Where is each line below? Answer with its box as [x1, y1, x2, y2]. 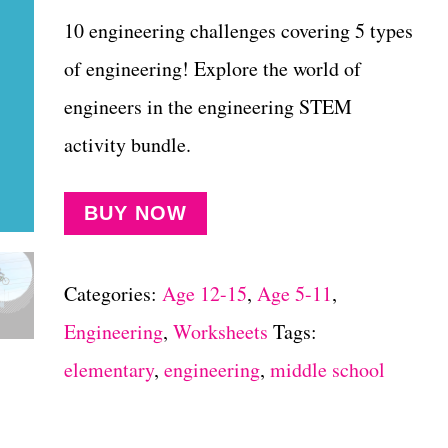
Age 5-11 [256, 280, 332, 307]
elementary [63, 356, 154, 383]
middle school [269, 356, 385, 383]
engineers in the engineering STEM [63, 93, 352, 120]
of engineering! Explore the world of [63, 55, 361, 82]
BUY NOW [83, 202, 187, 224]
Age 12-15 [161, 280, 247, 307]
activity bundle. [63, 131, 191, 158]
